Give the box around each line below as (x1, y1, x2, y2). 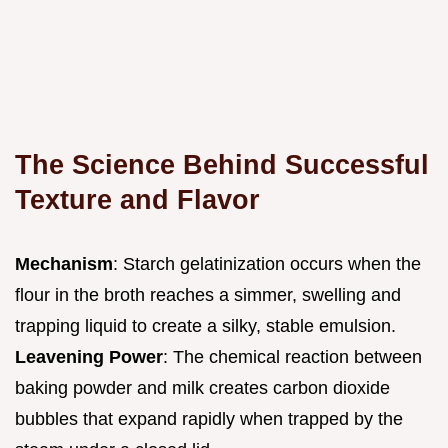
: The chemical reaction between (163, 346, 422, 367)
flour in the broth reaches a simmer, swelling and (15, 284, 401, 305)
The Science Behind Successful (15, 148, 429, 180)
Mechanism (15, 253, 113, 274)
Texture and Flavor (15, 183, 260, 215)
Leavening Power (15, 346, 163, 367)
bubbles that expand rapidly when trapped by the (15, 408, 403, 429)
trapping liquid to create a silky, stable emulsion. (15, 315, 396, 336)
